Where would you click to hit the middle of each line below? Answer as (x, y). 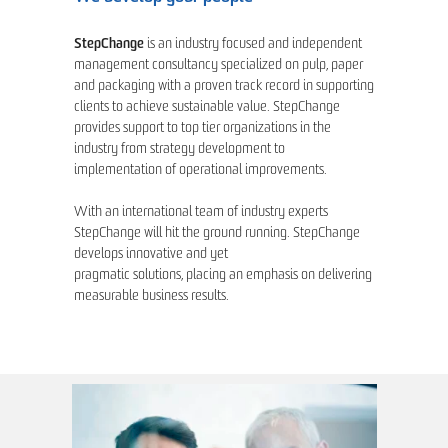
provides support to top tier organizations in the (202, 128)
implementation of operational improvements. (200, 170)
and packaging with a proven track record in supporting (224, 86)
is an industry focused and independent (253, 44)
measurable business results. (151, 296)
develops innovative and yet (151, 254)
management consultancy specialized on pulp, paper (218, 65)
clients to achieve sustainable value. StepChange (207, 107)
